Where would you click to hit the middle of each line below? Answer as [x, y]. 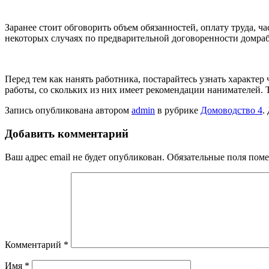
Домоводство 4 [231, 110]
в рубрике [178, 110]
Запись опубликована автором [68, 110]
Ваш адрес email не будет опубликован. [85, 157]
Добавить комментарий [67, 134]
